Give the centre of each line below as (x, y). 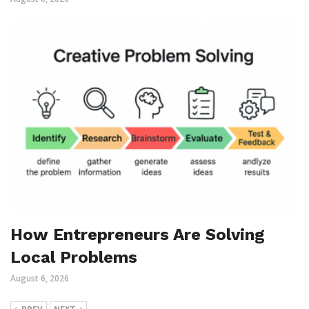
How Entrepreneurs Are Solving (138, 234)
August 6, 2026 (40, 278)
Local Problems (74, 257)
